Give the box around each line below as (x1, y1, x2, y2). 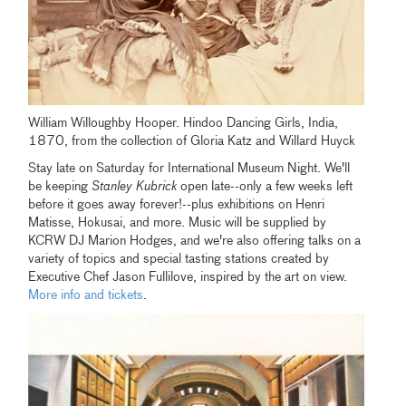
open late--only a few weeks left (180, 180, 353, 194)
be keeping (28, 180, 92, 194)
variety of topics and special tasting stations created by (28, 253, 330, 266)
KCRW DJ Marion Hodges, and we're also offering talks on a (28, 235, 362, 248)
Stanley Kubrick (92, 180, 181, 194)
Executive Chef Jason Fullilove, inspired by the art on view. (28, 271, 348, 285)
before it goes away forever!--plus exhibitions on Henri (28, 198, 325, 212)
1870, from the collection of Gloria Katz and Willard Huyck (28, 135, 356, 149)
